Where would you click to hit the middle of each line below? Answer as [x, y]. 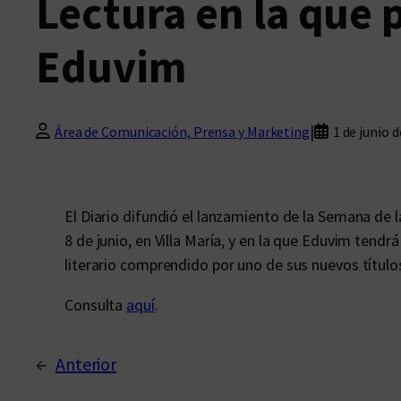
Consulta [96, 305]
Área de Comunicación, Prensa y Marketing [182, 131]
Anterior [86, 364]
